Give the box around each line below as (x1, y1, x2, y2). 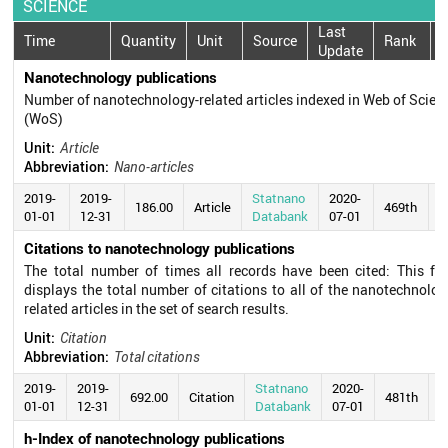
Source (253, 31, 298, 51)
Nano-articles (114, 156, 195, 176)
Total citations (114, 346, 201, 366)
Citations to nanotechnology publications (24, 237, 296, 258)
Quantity (121, 31, 177, 51)
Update (318, 40, 364, 60)
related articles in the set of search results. (24, 298, 290, 318)
